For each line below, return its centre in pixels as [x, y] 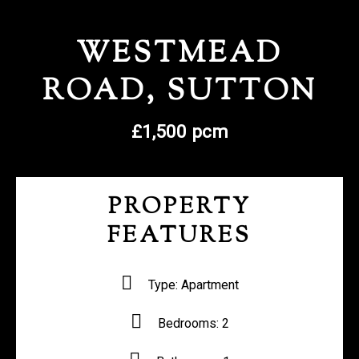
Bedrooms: [188, 323]
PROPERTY [179, 208]
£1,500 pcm [179, 132]
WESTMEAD [179, 55]
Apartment [208, 285]
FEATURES [179, 236]
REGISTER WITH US [182, 28]
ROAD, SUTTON [179, 93]
